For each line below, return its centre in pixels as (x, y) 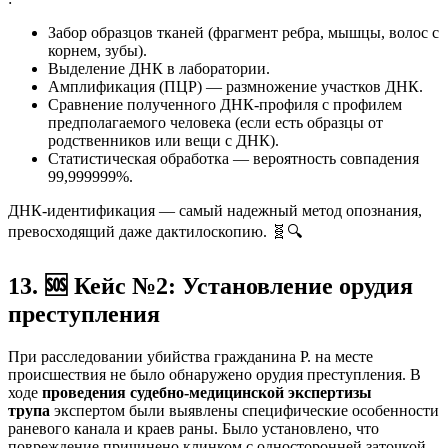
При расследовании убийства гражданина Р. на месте (190, 357)
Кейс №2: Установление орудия (240, 286)
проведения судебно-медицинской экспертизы (207, 393)
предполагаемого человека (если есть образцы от (215, 122)
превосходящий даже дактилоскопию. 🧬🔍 (155, 231)
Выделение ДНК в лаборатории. (159, 68)
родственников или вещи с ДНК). (163, 140)
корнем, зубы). (97, 50)
